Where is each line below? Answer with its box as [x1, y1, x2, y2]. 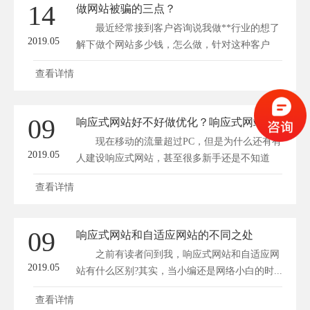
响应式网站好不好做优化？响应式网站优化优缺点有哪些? [264, 116, 275, 128]
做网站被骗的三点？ [76, 3, 198, 15]
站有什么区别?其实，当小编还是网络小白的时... [76, 266, 282, 277]
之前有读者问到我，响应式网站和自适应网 [76, 249, 280, 260]
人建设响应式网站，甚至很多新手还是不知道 [76, 152, 270, 163]
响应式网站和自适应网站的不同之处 [76, 229, 253, 241]
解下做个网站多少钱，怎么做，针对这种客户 [76, 39, 270, 51]
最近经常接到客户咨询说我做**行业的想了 [76, 23, 280, 34]
